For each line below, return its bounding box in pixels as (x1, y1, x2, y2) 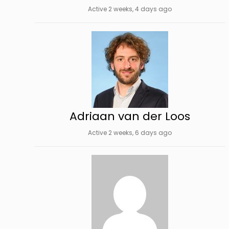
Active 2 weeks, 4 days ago (87, 5, 172, 13)
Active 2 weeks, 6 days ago (87, 128, 172, 137)
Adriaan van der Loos (69, 108, 190, 124)
